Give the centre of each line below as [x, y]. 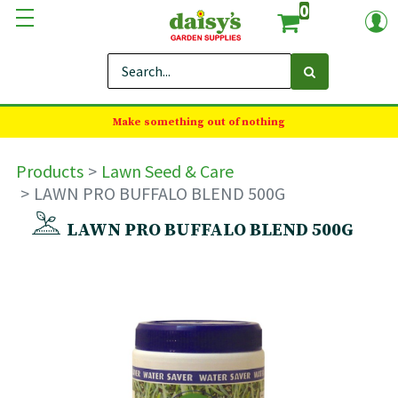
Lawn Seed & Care [167, 171]
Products [50, 171]
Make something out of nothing [199, 122]
